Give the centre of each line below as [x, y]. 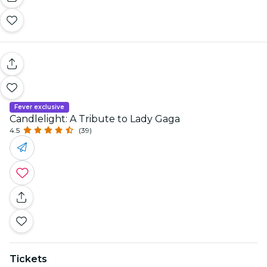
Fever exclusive [39, 107]
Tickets [28, 259]
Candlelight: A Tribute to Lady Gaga [95, 119]
